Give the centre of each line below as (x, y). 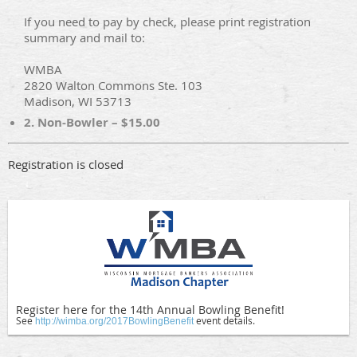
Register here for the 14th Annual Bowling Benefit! (150, 309)
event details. (226, 320)
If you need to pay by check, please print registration (167, 22)
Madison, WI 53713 (78, 102)
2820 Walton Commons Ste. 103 (113, 86)
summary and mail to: (84, 38)
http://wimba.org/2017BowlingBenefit (114, 321)
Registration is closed (66, 165)
